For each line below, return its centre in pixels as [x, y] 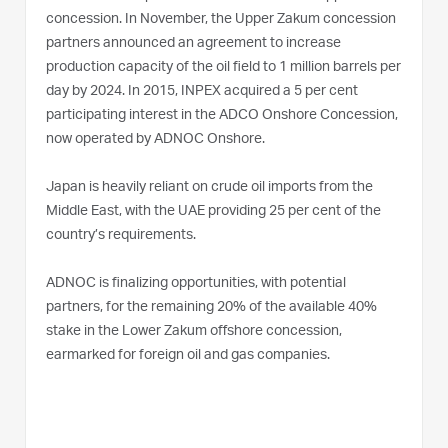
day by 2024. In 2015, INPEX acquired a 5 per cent [202, 91]
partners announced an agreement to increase [193, 43]
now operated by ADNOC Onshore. [155, 139]
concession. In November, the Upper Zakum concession [221, 19]
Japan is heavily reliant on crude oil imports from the [209, 187]
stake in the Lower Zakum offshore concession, [194, 331]
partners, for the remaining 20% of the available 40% [211, 307]
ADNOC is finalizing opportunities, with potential [196, 283]
